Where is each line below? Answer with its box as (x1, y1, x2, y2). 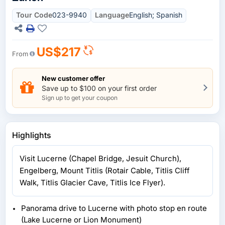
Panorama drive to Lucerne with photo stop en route (21, 203, 207, 213)
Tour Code (16, 10, 52, 19)
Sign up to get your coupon (42, 93, 118, 101)
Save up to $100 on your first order (42, 83, 157, 92)
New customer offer (42, 74, 105, 82)
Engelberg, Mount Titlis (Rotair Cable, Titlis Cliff (20, 165, 190, 175)
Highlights (12, 130, 51, 140)
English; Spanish (129, 10, 182, 19)
